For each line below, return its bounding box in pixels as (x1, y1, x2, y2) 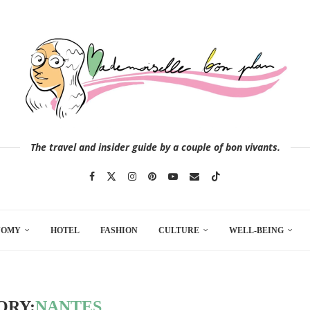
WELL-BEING (229, 226, 284, 235)
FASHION (100, 226, 138, 235)
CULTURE (158, 226, 200, 235)
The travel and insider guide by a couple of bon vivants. (30, 140, 280, 154)
